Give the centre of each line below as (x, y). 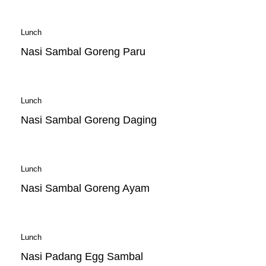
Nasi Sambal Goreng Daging (89, 120)
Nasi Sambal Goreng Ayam (85, 188)
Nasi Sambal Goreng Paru (83, 52)
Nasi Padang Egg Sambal (82, 256)
